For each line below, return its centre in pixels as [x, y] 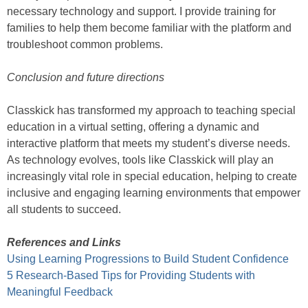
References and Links [64, 243]
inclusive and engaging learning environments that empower [154, 193]
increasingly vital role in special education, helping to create [152, 177]
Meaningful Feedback [60, 292]
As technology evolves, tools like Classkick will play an [140, 160]
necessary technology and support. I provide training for [141, 12]
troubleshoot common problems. [85, 45]
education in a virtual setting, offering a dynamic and [133, 127]
